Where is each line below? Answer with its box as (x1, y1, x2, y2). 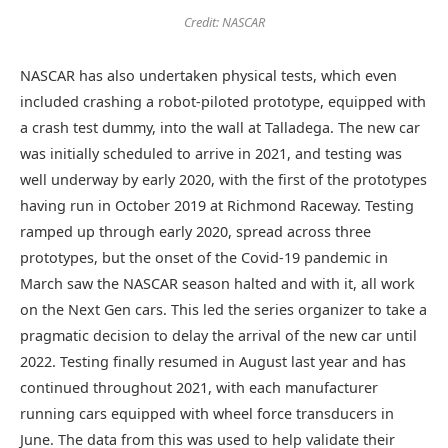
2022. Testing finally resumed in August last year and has (20, 351, 406, 371)
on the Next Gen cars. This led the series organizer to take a (20, 299, 427, 319)
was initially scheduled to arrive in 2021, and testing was (20, 143, 402, 163)
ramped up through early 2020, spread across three (20, 221, 371, 241)
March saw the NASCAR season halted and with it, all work (20, 273, 415, 293)
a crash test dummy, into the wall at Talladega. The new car (20, 117, 420, 137)
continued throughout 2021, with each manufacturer (20, 377, 378, 397)
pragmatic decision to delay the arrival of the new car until (20, 325, 417, 345)
